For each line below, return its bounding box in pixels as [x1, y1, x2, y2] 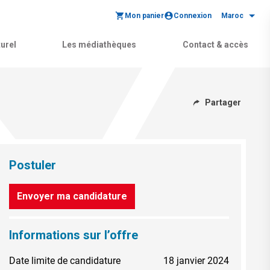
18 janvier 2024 [163, 254, 229, 266]
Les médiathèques [62, 40, 137, 49]
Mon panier [125, 11, 164, 20]
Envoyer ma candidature [16, 190, 127, 202]
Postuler [8, 157, 56, 172]
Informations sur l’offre [8, 227, 138, 242]
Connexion [174, 11, 212, 20]
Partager [205, 98, 241, 108]
